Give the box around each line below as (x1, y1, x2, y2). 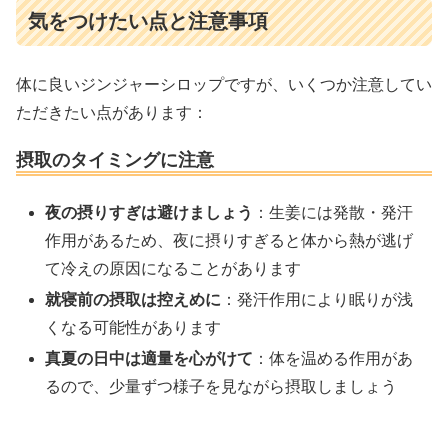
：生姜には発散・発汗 (253, 204, 414, 222)
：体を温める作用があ (253, 350, 414, 368)
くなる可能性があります (45, 319, 222, 337)
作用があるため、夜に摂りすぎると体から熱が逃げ (45, 232, 414, 250)
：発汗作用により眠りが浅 (221, 291, 414, 309)
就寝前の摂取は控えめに (45, 291, 222, 309)
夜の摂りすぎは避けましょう (45, 204, 254, 222)
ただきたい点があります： (16, 104, 208, 122)
